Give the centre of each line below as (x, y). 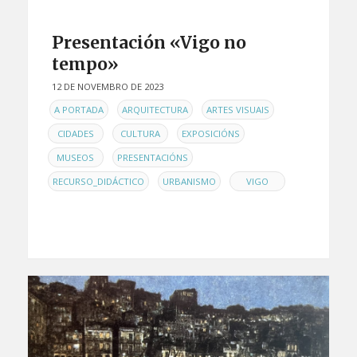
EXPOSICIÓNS (210, 134)
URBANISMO (189, 182)
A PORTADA (78, 110)
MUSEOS (76, 158)
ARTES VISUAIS (237, 110)
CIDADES (75, 134)
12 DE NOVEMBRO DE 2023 (107, 86)
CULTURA (140, 134)
